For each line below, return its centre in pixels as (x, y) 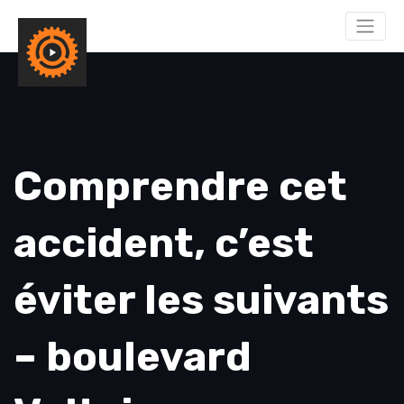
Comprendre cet (180, 186)
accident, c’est (164, 243)
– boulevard (133, 357)
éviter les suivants (201, 300)
